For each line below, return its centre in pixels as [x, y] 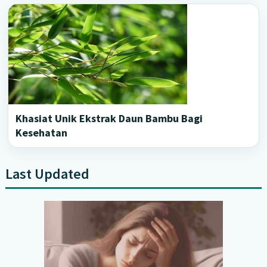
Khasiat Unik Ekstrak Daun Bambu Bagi [109, 118]
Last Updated [47, 173]
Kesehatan [42, 132]
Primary [49, 185]
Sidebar [48, 207]
